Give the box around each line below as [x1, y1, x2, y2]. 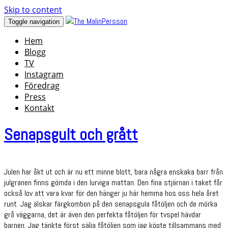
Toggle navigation [8, 18, 60, 25]
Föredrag [24, 80, 60, 91]
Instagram [24, 69, 64, 80]
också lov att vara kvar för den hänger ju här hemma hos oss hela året [4, 187, 219, 198]
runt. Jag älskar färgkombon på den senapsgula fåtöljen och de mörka [4, 198, 217, 209]
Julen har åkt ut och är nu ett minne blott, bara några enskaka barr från [4, 166, 223, 177]
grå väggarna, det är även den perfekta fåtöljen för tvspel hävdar [4, 209, 201, 220]
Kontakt [24, 102, 54, 113]
